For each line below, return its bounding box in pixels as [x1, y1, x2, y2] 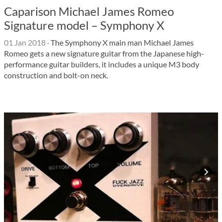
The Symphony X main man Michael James [49, 38, 194, 47]
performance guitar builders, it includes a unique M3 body [4, 59, 199, 69]
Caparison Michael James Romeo [4, 4, 174, 18]
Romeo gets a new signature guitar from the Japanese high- [4, 49, 204, 58]
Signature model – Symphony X [4, 18, 164, 32]
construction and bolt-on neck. [4, 70, 108, 80]
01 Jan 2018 [4, 38, 46, 47]
